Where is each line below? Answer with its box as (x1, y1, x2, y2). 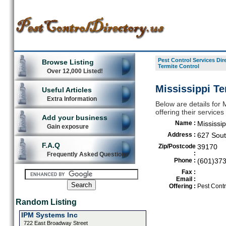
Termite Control (157, 63, 199, 69)
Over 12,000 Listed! (46, 68, 103, 75)
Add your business (41, 114, 107, 122)
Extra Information (46, 95, 97, 102)
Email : (176, 176, 196, 183)
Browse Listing (41, 58, 94, 66)
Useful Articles (41, 86, 92, 94)
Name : (175, 120, 196, 127)
